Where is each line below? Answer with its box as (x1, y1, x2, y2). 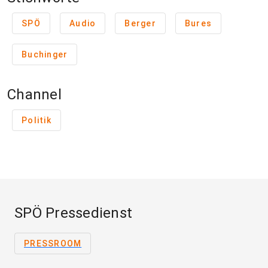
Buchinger (22, 50, 68, 60)
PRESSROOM (24, 239, 82, 249)
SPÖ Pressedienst (14, 205, 132, 222)
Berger (124, 19, 156, 29)
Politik (22, 115, 51, 126)
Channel (7, 86, 62, 103)
